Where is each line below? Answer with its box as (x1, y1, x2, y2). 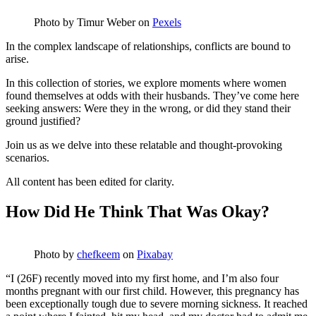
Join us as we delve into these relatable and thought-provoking (6, 139, 282, 151)
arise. (6, 53, 29, 65)
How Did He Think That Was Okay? (6, 202, 269, 221)
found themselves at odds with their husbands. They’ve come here (6, 90, 299, 102)
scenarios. (6, 152, 49, 164)
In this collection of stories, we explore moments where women (6, 77, 286, 89)
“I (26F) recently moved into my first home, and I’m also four (6, 272, 279, 284)
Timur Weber (77, 16, 135, 28)
